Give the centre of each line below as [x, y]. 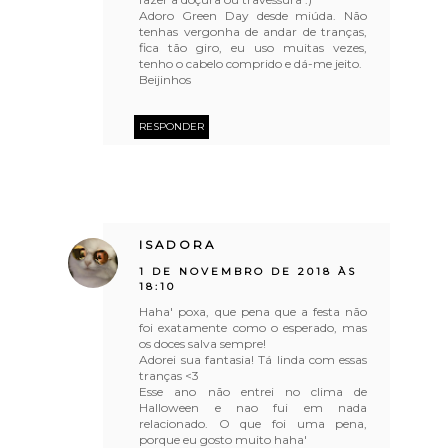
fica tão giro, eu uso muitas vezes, [253, 47]
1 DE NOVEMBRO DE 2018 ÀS [248, 271]
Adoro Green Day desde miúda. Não [253, 15]
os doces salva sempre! [203, 343]
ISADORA [178, 244]
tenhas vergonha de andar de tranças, [253, 31]
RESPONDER [172, 126]
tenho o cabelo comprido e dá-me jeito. [251, 63]
